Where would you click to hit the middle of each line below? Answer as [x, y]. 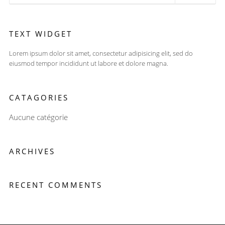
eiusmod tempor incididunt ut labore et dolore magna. [88, 63]
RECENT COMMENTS [55, 185]
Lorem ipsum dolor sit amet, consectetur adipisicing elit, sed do [101, 53]
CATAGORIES [39, 97]
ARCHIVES [32, 151]
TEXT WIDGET [40, 34]
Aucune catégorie [38, 117]
